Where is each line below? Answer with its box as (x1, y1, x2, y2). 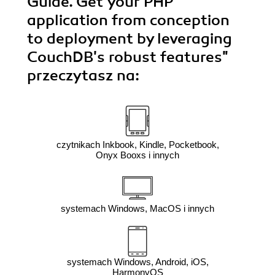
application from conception (27, 11, 230, 30)
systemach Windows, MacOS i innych (61, 203, 214, 214)
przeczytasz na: (27, 66, 139, 85)
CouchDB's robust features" (27, 48, 228, 67)
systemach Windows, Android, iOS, (66, 257, 209, 268)
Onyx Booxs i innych (96, 150, 179, 161)
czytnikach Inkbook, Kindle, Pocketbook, (56, 139, 219, 150)
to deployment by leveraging (27, 29, 232, 48)
